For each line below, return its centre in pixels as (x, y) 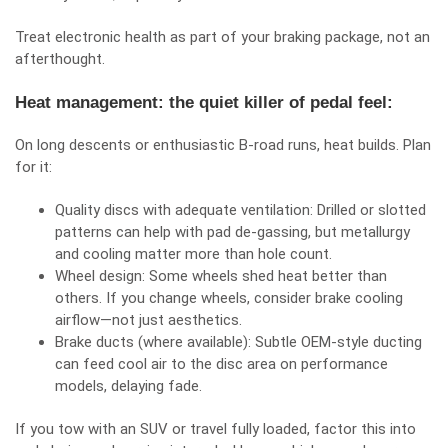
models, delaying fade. (128, 386)
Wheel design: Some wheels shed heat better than (221, 276)
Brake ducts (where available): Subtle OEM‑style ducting (238, 342)
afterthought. (60, 59)
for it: (33, 167)
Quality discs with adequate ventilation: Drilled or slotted (240, 210)
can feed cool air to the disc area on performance (221, 364)
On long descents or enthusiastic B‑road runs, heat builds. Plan (223, 145)
